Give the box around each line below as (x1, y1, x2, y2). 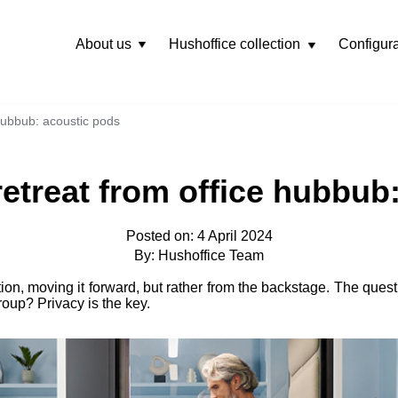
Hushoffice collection (169, 36, 301, 52)
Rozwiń (299, 36, 338, 51)
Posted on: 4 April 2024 (125, 228, 273, 244)
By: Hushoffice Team (134, 248, 264, 264)
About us (75, 36, 131, 52)
